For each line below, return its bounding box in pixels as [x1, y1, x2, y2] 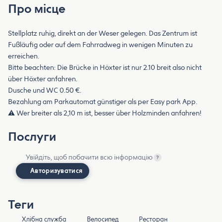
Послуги [8, 129, 56, 144]
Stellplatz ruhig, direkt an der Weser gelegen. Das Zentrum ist [8, 29, 197, 38]
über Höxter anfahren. [8, 74, 77, 83]
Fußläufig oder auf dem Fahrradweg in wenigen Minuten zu [8, 40, 193, 49]
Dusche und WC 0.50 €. [8, 86, 81, 95]
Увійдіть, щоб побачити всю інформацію [26, 153, 153, 162]
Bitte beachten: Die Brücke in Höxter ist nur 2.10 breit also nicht [8, 63, 202, 72]
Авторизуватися [30, 166, 83, 174]
